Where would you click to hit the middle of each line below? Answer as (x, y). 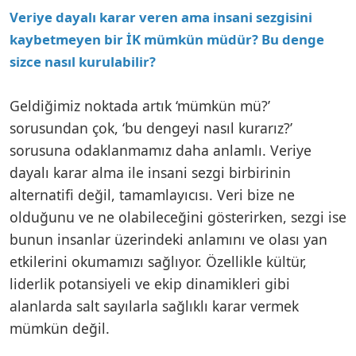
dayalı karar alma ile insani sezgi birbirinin (150, 172)
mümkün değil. (62, 328)
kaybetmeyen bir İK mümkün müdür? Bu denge (167, 39)
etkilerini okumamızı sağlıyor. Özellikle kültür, (158, 261)
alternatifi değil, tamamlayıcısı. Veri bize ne (152, 194)
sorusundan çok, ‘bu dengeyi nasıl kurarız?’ (151, 128)
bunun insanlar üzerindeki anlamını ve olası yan (168, 239)
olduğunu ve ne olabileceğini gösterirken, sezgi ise (178, 217)
